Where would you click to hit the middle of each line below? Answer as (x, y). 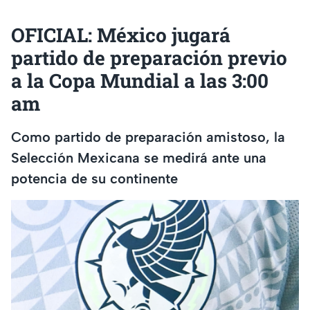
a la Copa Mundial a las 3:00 (140, 81)
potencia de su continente (94, 178)
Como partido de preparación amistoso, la (148, 137)
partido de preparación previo (149, 58)
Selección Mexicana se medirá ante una (139, 157)
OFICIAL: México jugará (121, 35)
